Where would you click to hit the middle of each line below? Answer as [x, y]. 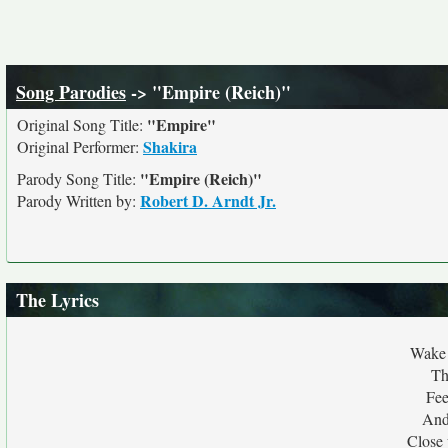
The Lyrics [57, 300]
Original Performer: [80, 146]
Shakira [170, 146]
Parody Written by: [78, 200]
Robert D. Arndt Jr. [208, 200]
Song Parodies [71, 92]
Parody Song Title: [78, 178]
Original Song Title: [82, 124]
